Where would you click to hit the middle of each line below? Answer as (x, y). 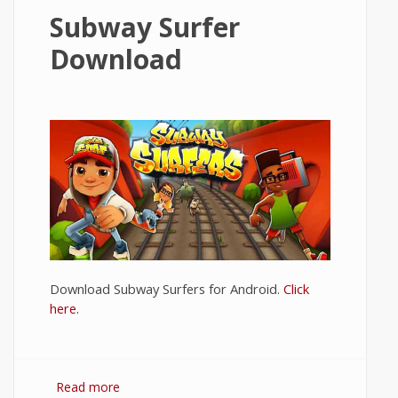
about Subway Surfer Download (211, 387)
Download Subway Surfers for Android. (167, 289)
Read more (88, 387)
